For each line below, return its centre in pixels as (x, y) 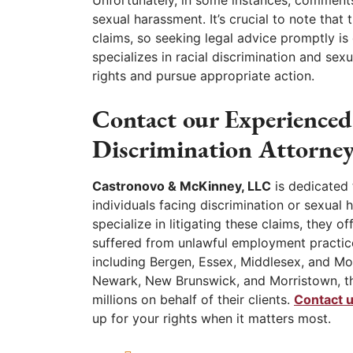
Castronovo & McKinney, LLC (182, 186)
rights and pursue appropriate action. (203, 76)
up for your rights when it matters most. (212, 319)
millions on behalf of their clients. (193, 300)
